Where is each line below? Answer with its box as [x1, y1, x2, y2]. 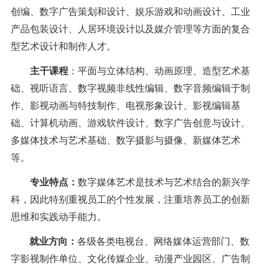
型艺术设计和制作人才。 [10, 41, 116, 52]
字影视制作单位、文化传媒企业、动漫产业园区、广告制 [10, 254, 250, 264]
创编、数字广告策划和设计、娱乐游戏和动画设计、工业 [10, 7, 250, 17]
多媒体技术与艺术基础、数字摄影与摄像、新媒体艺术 [10, 135, 240, 146]
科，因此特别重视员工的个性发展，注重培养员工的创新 [10, 194, 250, 205]
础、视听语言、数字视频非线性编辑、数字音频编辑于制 [10, 83, 250, 94]
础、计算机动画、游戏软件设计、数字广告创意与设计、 [10, 118, 250, 129]
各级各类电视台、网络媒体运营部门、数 [77, 236, 249, 247]
